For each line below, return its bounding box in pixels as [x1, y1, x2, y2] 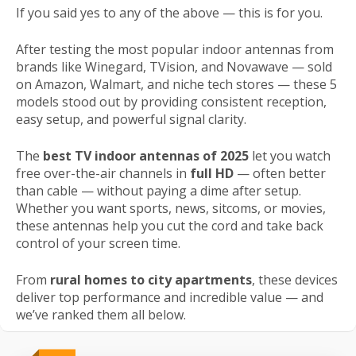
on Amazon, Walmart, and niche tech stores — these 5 [16, 75, 337, 94]
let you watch [249, 147, 331, 165]
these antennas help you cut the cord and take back [16, 217, 323, 235]
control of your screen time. [16, 234, 180, 253]
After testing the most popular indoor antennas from [16, 41, 334, 59]
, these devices [252, 271, 338, 289]
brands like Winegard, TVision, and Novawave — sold [16, 58, 332, 76]
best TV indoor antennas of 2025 [43, 147, 249, 165]
